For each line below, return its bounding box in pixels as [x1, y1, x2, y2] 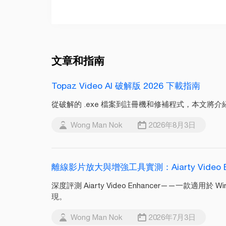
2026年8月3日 [149, 121, 196, 129]
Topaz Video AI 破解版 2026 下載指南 [51, 80, 200, 91]
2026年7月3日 [149, 213, 196, 221]
